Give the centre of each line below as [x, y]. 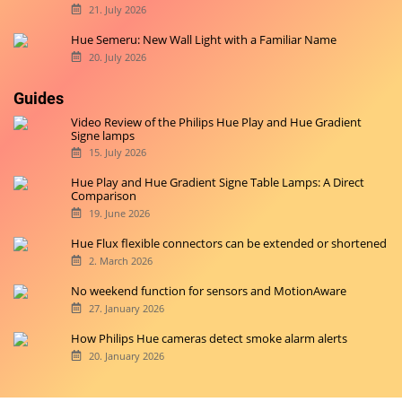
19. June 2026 [119, 214]
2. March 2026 [120, 260]
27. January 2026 [126, 308]
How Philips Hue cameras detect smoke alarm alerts [210, 338]
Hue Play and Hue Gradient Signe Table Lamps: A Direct [218, 183]
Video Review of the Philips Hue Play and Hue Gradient [217, 122]
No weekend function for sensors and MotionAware [209, 290]
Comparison [104, 196]
